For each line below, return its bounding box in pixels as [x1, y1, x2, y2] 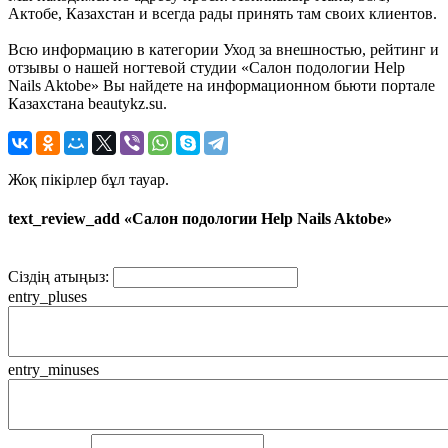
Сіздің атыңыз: [8, 268, 109, 286]
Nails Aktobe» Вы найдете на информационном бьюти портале [8, 76, 435, 94]
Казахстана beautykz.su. [8, 94, 167, 112]
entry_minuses [8, 361, 99, 379]
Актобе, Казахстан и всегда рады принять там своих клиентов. [8, 4, 437, 22]
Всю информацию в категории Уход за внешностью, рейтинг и [8, 40, 439, 58]
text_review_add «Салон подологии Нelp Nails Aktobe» [8, 210, 392, 228]
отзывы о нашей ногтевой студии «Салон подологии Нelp [8, 58, 405, 76]
